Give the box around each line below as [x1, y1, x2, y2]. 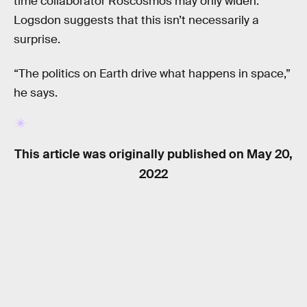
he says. [14, 85, 58, 100]
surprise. [14, 32, 60, 47]
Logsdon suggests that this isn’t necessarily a [14, 13, 259, 28]
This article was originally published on [14, 147, 247, 162]
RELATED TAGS [14, 236, 131, 256]
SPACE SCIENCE [153, 268, 228, 281]
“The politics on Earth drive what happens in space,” [14, 66, 291, 81]
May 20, [247, 147, 293, 162]
